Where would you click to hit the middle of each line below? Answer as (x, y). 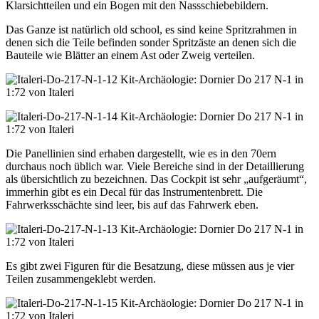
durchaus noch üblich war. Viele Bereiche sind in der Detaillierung (155, 167)
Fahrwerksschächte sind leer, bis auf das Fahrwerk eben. (132, 205)
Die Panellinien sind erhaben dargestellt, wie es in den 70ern (141, 154)
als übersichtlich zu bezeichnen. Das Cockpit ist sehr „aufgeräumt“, (156, 179)
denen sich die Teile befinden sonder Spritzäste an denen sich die (151, 43)
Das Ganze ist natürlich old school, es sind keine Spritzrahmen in (151, 30)
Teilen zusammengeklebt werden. (81, 279)
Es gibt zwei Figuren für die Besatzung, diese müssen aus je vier (150, 266)
